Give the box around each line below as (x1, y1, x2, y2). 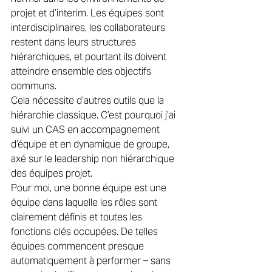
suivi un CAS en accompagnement (11, 123, 162, 136)
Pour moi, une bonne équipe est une (11, 181, 169, 194)
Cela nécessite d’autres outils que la (11, 93, 166, 107)
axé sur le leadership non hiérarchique (11, 152, 177, 165)
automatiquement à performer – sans (11, 254, 173, 267)
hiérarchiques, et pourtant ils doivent (11, 50, 169, 63)
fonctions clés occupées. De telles (11, 225, 160, 238)
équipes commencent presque (11, 239, 146, 253)
